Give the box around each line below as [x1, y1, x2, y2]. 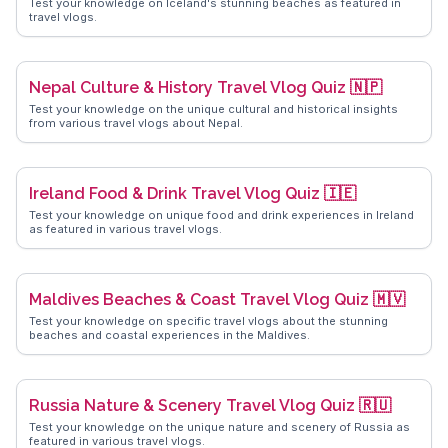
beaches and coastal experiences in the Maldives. [29, 327, 310, 342]
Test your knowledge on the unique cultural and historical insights [29, 101, 398, 116]
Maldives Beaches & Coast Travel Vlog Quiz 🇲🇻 [29, 289, 405, 309]
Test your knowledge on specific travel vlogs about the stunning [29, 313, 388, 328]
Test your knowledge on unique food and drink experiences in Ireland [29, 207, 414, 222]
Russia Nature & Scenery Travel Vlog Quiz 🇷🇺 [29, 395, 391, 415]
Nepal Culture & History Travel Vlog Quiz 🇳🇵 [29, 77, 382, 97]
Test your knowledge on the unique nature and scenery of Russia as [29, 419, 410, 434]
